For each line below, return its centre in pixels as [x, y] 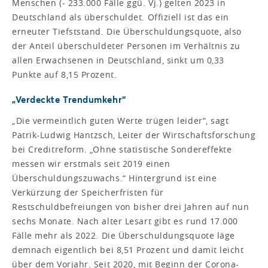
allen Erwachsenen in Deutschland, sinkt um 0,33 [118, 60]
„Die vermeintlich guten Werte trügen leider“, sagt [121, 121]
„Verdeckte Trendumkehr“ [69, 100]
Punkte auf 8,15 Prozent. [65, 75]
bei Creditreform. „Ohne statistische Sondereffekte [122, 150]
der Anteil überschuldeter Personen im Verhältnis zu [127, 46]
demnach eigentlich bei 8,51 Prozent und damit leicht [128, 250]
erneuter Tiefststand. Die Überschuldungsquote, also [127, 32]
